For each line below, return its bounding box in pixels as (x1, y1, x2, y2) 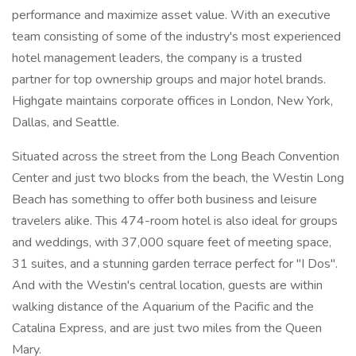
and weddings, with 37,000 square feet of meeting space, (12, 234, 331, 251)
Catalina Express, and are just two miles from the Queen (12, 319, 322, 337)
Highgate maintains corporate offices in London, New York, (12, 92, 333, 110)
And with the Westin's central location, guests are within (12, 277, 323, 294)
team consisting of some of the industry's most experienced (12, 28, 341, 45)
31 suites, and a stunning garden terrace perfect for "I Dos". (12, 255, 338, 273)
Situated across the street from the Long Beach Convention (12, 148, 339, 165)
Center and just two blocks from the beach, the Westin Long (12, 169, 344, 187)
